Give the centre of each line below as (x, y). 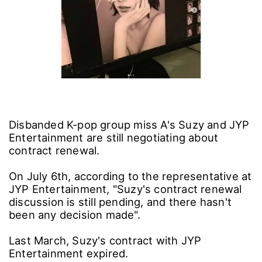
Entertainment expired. (73, 253)
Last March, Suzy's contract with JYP (105, 240)
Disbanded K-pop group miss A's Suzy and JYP (129, 124)
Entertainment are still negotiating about (114, 137)
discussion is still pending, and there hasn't (120, 201)
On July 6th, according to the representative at (130, 176)
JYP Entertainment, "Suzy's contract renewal (125, 189)
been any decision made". (75, 214)
